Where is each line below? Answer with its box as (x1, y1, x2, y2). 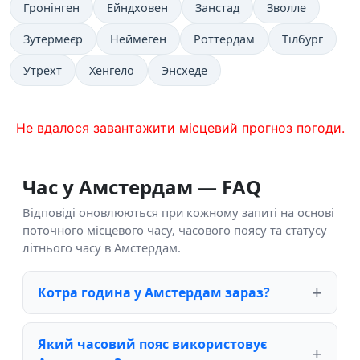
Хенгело (89, 63, 134, 79)
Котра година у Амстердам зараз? (38, 284, 270, 302)
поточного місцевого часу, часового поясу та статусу (22, 222, 327, 239)
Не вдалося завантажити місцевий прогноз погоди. (15, 120, 345, 137)
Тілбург (282, 31, 323, 47)
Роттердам (194, 31, 255, 47)
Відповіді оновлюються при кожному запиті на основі (22, 204, 334, 221)
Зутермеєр (23, 31, 83, 47)
